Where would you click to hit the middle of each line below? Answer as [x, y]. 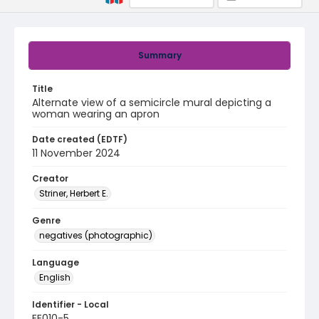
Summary [159, 55]
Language [56, 262]
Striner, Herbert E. [74, 193]
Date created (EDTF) [80, 139]
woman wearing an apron [96, 114]
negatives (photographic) [96, 235]
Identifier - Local [70, 304]
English [55, 277]
